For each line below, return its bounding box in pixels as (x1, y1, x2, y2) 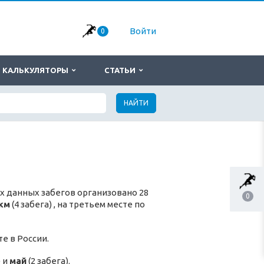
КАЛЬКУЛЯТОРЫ (2, 66, 72, 74)
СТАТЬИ (104, 66, 139, 74)
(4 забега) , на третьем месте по (9, 199, 145, 210)
